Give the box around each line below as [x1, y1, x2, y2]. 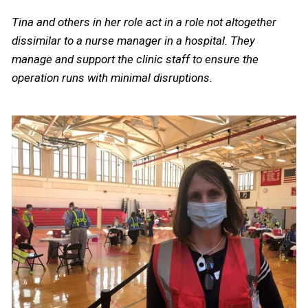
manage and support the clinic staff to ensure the [12, 52, 258, 66]
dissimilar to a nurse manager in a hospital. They [12, 33, 255, 47]
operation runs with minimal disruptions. [12, 70, 215, 85]
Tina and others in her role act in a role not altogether [12, 14, 276, 29]
